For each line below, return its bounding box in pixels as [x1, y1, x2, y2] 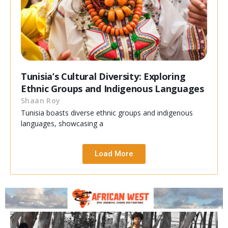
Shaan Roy [21, 96, 61, 106]
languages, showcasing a [21, 119, 103, 129]
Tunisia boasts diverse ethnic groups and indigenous [21, 108, 193, 118]
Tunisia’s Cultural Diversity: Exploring [21, 70, 186, 83]
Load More [95, 149, 133, 159]
